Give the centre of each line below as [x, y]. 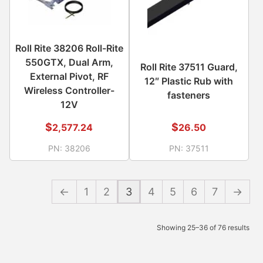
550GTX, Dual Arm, [69, 62]
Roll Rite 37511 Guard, [189, 67]
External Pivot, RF [69, 76]
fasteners [189, 95]
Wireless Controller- [69, 90]
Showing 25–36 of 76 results [203, 227]
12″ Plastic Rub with [189, 81]
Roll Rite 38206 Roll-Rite [69, 48]
